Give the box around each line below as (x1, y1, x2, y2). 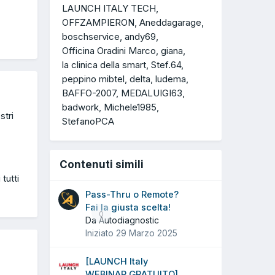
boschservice (62, 31, 120, 43)
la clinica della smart (62, 59, 146, 71)
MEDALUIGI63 (121, 87, 182, 99)
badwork (62, 101, 99, 113)
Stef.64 (151, 59, 181, 71)
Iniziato (85, 227, 116, 238)
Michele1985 (104, 101, 157, 113)
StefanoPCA (62, 115, 114, 127)
